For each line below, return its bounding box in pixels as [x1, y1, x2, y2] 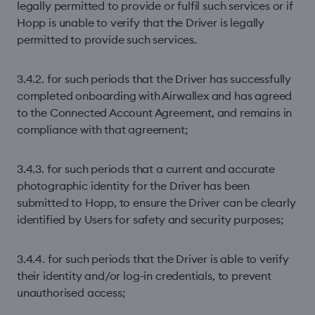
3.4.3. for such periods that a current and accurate [17, 162, 276, 176]
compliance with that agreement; [17, 122, 188, 136]
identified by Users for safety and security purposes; [17, 212, 284, 226]
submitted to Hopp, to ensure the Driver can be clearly [17, 195, 296, 210]
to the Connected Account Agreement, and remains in [17, 105, 292, 120]
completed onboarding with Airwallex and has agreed [17, 89, 292, 103]
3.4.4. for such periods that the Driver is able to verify [17, 252, 289, 266]
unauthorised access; [17, 285, 126, 300]
